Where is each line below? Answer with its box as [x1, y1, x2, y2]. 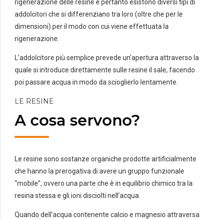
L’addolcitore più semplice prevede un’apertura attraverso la [15, 54, 199, 62]
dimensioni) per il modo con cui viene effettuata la [15, 22, 169, 31]
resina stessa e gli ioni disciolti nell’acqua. [15, 191, 140, 199]
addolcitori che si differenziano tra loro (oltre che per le [15, 10, 183, 19]
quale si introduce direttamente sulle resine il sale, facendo [15, 66, 195, 74]
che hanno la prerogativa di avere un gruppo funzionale [15, 167, 184, 175]
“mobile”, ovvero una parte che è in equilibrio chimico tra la [15, 179, 193, 187]
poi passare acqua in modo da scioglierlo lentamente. [15, 78, 178, 87]
